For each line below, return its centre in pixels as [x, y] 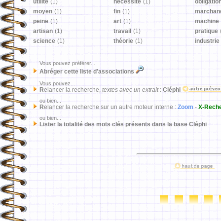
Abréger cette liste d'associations [88, 72]
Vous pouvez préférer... [64, 63]
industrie [207, 41]
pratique [206, 31]
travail [122, 31]
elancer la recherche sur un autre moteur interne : [111, 107]
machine [207, 21]
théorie [123, 41]
